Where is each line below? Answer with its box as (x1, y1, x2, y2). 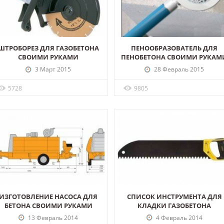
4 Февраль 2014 (154, 213, 202, 222)
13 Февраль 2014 (26, 213, 78, 222)
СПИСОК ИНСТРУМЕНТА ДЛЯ (126, 191, 222, 201)
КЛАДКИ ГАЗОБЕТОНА (137, 200, 211, 210)
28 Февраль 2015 (152, 65, 204, 74)
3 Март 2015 (33, 65, 71, 74)
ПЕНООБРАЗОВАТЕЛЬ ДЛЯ (131, 43, 218, 53)
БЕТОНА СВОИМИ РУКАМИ (4, 200, 92, 210)
